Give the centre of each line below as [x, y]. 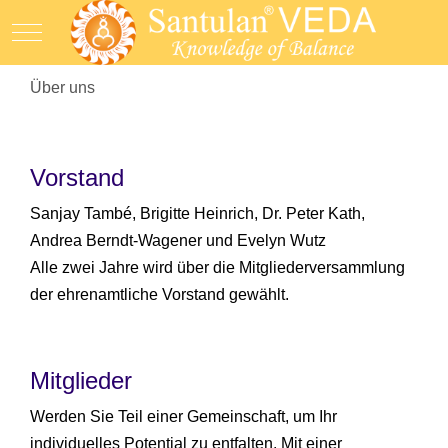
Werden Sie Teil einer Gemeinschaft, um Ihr [183, 417]
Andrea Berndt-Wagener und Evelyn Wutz [178, 241]
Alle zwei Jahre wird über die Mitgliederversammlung [217, 268]
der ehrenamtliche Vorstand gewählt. [159, 295]
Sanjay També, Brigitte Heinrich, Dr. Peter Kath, [197, 214]
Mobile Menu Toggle [98, 30]
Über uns [62, 88]
